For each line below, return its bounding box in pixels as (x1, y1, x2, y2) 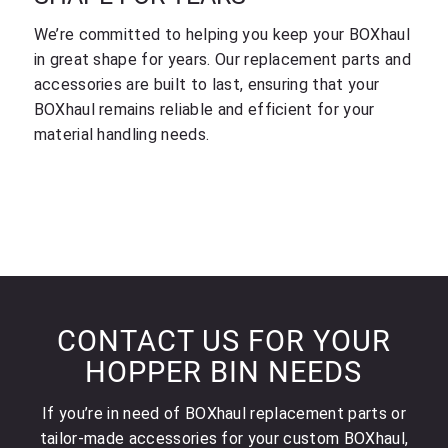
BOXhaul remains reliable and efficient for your (33, 100, 375, 120)
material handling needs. (33, 125, 210, 145)
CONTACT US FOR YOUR (56, 323, 391, 358)
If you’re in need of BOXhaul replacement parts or (42, 404, 406, 424)
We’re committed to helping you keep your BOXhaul (33, 25, 410, 45)
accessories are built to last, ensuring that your (33, 75, 380, 95)
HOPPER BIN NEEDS (85, 354, 363, 389)
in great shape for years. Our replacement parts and (33, 50, 411, 70)
